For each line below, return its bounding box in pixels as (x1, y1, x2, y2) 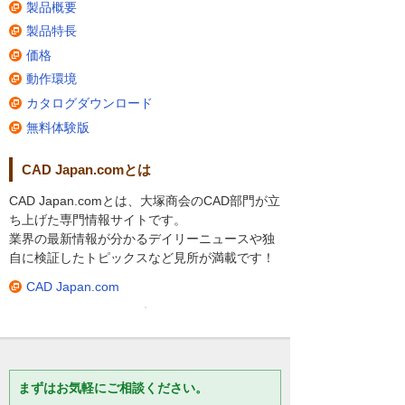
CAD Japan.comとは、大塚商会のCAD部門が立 (9, 193, 280, 208)
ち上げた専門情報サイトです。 (9, 212, 186, 227)
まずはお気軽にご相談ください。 (18, 381, 208, 396)
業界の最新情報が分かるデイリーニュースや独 (9, 231, 275, 246)
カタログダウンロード (26, 95, 153, 110)
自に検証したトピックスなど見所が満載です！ (9, 250, 275, 265)
